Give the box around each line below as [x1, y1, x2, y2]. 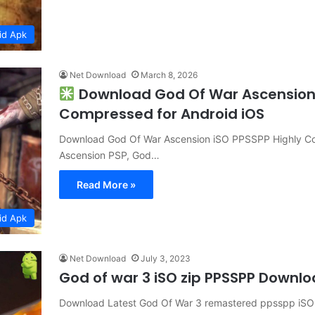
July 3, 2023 [141, 252, 191, 264]
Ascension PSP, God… [59, 149, 160, 162]
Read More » [77, 179, 136, 191]
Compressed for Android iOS [59, 104, 264, 124]
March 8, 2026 [141, 70, 198, 81]
